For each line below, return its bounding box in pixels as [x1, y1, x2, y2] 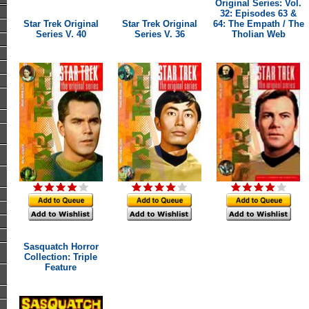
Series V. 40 [35, 29, 86, 39]
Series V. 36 [134, 29, 185, 39]
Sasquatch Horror [23, 241, 99, 252]
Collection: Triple [24, 252, 97, 262]
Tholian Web [231, 29, 286, 39]
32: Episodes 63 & [220, 8, 297, 19]
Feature [45, 262, 77, 272]
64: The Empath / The [212, 19, 304, 29]
